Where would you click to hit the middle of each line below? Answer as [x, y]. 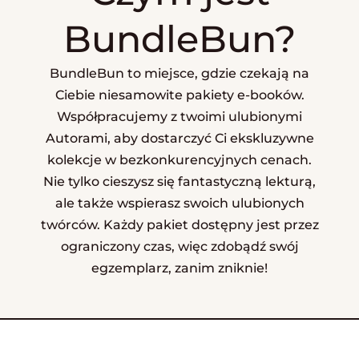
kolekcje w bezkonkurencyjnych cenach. [179, 159]
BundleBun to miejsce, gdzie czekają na [179, 73]
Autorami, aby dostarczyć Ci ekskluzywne [179, 137]
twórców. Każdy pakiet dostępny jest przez [179, 224]
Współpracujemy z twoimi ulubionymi [179, 116]
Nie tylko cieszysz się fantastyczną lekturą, [179, 181]
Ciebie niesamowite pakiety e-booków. [179, 94]
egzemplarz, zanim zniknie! [179, 267]
